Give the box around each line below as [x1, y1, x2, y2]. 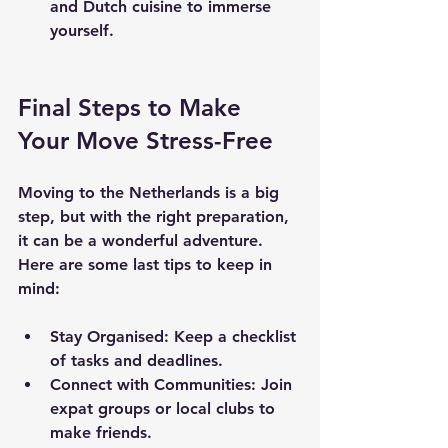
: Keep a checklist [164, 326, 301, 346]
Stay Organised [50, 326, 164, 346]
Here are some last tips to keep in [18, 254, 277, 274]
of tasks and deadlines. [50, 350, 223, 370]
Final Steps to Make [18, 92, 248, 122]
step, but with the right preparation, [18, 206, 294, 226]
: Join [251, 374, 297, 394]
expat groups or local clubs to [50, 398, 280, 418]
